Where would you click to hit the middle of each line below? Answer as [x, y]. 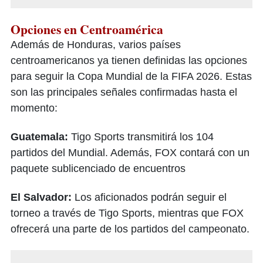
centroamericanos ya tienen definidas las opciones [129, 61]
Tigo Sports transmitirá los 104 [141, 137]
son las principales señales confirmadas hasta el [124, 92]
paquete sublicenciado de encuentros [98, 169]
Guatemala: [39, 137]
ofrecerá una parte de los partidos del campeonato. [130, 229]
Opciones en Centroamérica [87, 29]
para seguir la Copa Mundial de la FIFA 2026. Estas [131, 77]
